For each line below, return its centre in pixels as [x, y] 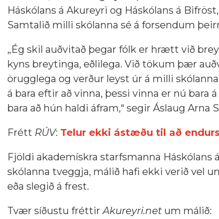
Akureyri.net [132, 210]
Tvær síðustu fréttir [55, 210]
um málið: [187, 210]
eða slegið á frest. [48, 186]
